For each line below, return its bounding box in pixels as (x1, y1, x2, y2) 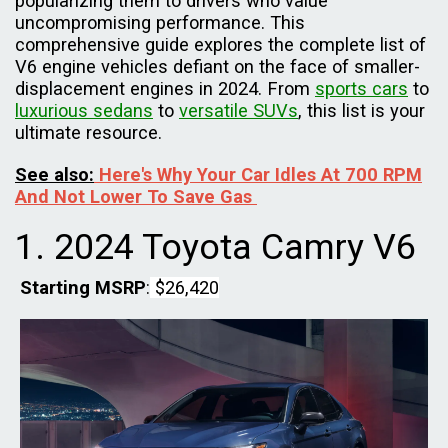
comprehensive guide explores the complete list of (15, 34, 426, 56)
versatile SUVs (179, 100, 298, 122)
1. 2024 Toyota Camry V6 (15, 226, 416, 269)
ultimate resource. (15, 122, 167, 144)
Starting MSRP (20, 277, 146, 299)
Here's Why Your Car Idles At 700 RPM (99, 164, 422, 186)
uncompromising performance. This (15, 12, 305, 34)
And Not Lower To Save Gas (15, 186, 252, 208)
